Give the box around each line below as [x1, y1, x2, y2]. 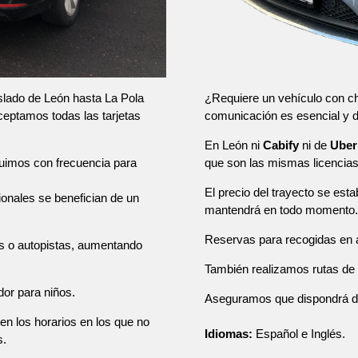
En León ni [204, 137, 263, 152]
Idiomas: [204, 326, 253, 340]
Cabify [262, 137, 299, 152]
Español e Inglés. [252, 326, 345, 340]
